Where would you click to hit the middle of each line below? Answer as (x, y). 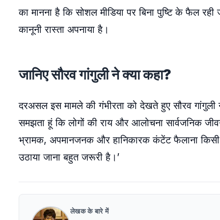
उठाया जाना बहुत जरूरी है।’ (69, 157)
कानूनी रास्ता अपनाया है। (64, 29)
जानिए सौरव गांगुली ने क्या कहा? (95, 75)
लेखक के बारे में (90, 211)
